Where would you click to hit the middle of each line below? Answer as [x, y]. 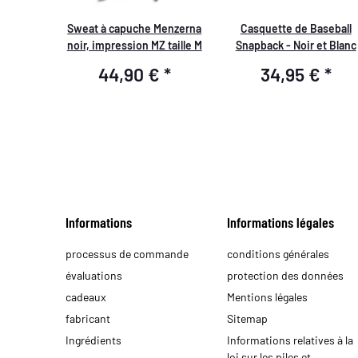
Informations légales [280, 222]
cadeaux [86, 296]
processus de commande [127, 253]
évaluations [94, 275]
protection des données [285, 275]
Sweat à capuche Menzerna [135, 28]
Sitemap [247, 318]
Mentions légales [267, 296]
